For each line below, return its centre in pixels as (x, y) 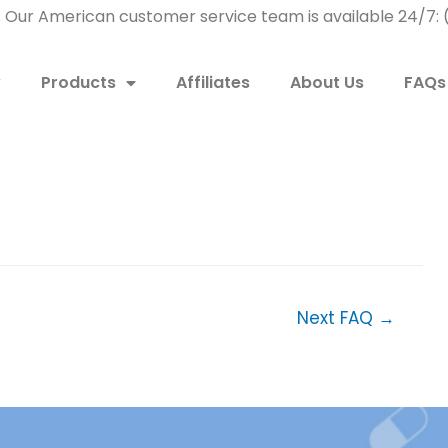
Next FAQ (338, 318)
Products (78, 82)
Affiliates (212, 82)
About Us (326, 82)
